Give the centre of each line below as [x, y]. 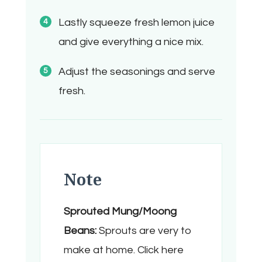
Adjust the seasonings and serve [137, 72]
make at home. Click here [124, 250]
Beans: [80, 231]
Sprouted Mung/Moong [120, 212]
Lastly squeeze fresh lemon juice [137, 23]
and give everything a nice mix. [131, 42]
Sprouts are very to [144, 231]
